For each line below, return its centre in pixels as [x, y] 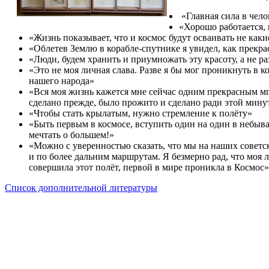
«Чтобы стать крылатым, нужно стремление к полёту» [142, 113]
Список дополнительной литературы [81, 187]
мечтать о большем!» [73, 134]
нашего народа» [62, 80]
